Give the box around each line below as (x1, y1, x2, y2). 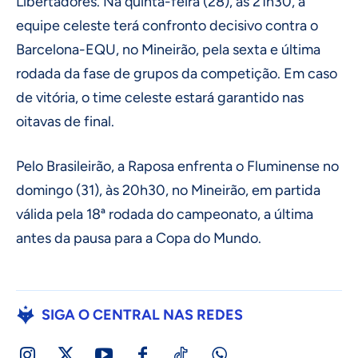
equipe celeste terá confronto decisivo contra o (16, 17, 318, 35)
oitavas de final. (16, 113, 114, 131)
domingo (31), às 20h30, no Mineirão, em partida (16, 181, 320, 200)
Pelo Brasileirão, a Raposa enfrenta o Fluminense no (16, 157, 339, 176)
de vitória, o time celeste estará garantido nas (16, 89, 304, 107)
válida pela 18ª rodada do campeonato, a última (16, 205, 313, 224)
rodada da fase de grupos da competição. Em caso (16, 65, 337, 83)
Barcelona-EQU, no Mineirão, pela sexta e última (16, 41, 320, 59)
